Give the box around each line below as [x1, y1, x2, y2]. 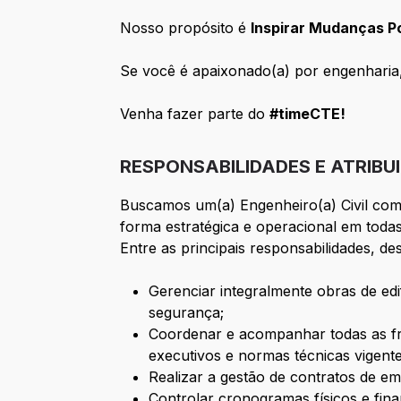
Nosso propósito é [120, 19, 252, 38]
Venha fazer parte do [120, 105, 270, 124]
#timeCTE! [269, 105, 346, 124]
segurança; [149, 303, 225, 322]
